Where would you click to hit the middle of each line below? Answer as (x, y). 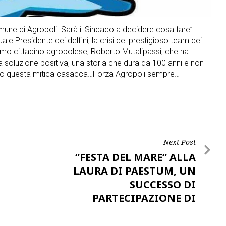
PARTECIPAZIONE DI (144, 198)
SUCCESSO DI (163, 185)
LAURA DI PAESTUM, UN (134, 171)
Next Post (180, 142)
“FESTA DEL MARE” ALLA (135, 157)
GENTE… (175, 212)
